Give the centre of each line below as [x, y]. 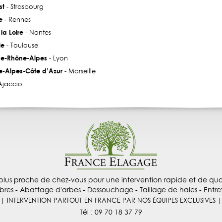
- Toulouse [21, 45]
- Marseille [79, 71]
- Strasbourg [24, 7]
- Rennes [16, 20]
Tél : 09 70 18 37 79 [111, 212]
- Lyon [57, 58]
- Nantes [37, 32]
